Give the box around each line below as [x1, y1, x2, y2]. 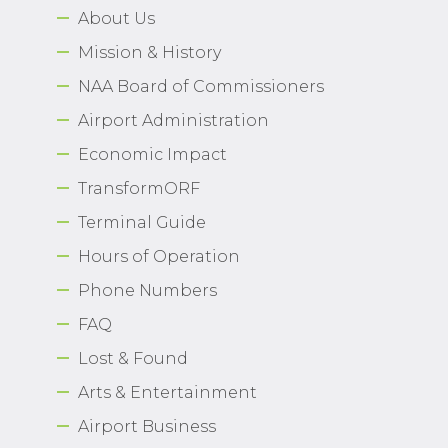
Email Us [241, 180, 322, 202]
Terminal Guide [78, 213, 206, 232]
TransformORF [78, 179, 200, 198]
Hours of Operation [78, 247, 240, 266]
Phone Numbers [78, 281, 217, 300]
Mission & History [78, 43, 221, 62]
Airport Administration [78, 111, 269, 130]
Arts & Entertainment [78, 383, 257, 402]
